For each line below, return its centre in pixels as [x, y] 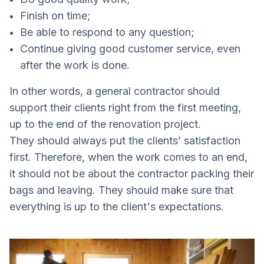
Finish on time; [55, 15]
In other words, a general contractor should [115, 91]
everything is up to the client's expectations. [117, 206]
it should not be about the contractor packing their [132, 173]
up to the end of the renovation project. [105, 124]
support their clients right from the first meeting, [125, 107]
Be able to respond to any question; [107, 32]
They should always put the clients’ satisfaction [125, 140]
